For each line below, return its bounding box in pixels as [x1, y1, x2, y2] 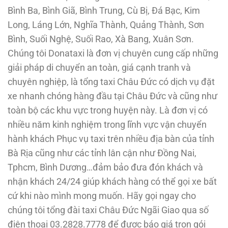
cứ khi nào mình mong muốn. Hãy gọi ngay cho [8, 191, 196, 202]
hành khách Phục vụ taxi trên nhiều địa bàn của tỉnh [8, 134, 214, 145]
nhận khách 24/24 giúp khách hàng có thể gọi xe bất [8, 177, 217, 187]
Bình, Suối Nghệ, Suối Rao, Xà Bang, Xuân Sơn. [8, 34, 194, 45]
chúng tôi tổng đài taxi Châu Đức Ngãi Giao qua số [8, 205, 209, 216]
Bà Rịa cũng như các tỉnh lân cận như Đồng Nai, [8, 148, 196, 159]
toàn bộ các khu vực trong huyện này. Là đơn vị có [8, 105, 208, 116]
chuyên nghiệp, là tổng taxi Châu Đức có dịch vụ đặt [8, 77, 215, 88]
